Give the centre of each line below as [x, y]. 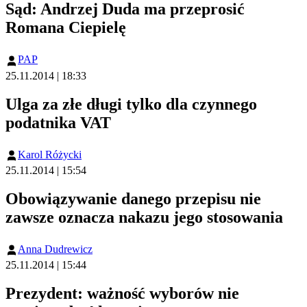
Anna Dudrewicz [55, 249]
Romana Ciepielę [66, 28]
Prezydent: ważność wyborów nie [122, 293]
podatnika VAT [58, 122]
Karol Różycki [50, 154]
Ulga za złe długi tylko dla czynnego [131, 104]
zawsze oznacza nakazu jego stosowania [144, 217]
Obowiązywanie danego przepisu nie [133, 198]
